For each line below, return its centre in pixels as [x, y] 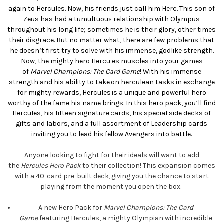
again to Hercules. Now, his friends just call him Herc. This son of [111, 9]
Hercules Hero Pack [51, 166]
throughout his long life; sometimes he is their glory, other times [111, 30]
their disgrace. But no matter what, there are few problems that [111, 40]
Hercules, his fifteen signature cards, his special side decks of [111, 113]
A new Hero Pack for [71, 208]
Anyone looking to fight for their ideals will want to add [111, 155]
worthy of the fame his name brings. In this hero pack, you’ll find [111, 103]
